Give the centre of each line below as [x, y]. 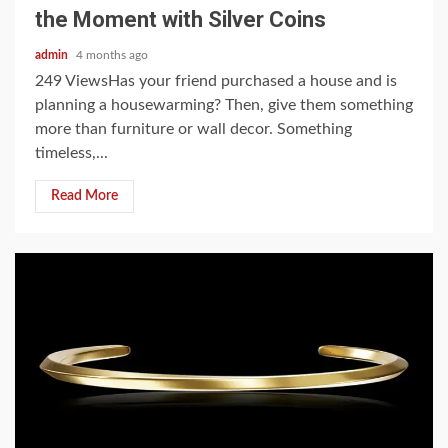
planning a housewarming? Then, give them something [224, 105]
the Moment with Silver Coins [180, 19]
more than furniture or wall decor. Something [193, 129]
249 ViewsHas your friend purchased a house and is [216, 81]
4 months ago [112, 55]
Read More [84, 196]
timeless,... [71, 153]
